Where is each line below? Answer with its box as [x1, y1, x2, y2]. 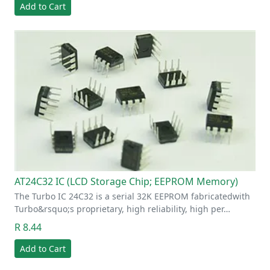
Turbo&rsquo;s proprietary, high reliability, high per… [14, 202, 230, 215]
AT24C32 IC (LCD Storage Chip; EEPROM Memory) [14, 174, 238, 188]
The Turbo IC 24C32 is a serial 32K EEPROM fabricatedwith [14, 190, 250, 202]
